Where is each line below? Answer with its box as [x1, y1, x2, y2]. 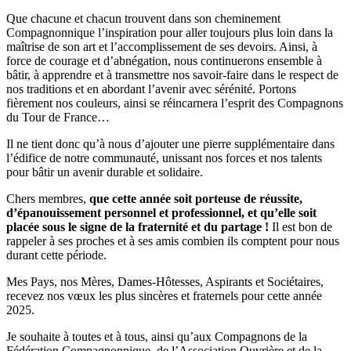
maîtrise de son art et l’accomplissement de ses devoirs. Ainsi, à [6, 40, 317, 54]
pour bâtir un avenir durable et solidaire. [6, 165, 203, 179]
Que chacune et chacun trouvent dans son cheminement [6, 12, 280, 26]
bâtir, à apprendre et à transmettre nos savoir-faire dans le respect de [6, 68, 338, 82]
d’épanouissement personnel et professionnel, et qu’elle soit [6, 206, 317, 220]
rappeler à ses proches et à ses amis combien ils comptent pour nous [6, 234, 339, 248]
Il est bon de [269, 220, 332, 234]
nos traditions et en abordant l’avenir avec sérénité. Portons [6, 82, 296, 96]
